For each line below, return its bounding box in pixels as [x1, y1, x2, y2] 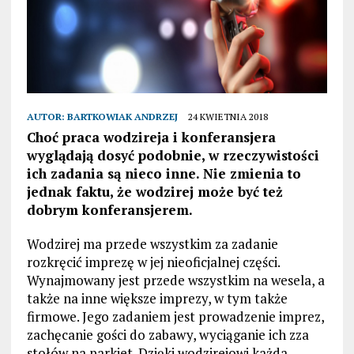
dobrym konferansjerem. [26, 201, 193, 220]
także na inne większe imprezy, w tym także [26, 289, 288, 308]
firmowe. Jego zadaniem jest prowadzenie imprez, [26, 307, 324, 326]
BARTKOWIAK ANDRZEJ [66, 111, 178, 123]
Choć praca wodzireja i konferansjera [26, 128, 276, 147]
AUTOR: [26, 111, 67, 123]
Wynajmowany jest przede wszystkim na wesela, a [26, 271, 325, 290]
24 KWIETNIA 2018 [187, 111, 268, 123]
